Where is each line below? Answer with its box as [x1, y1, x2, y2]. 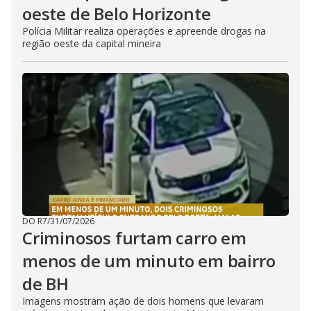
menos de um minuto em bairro [22, 249, 276, 272]
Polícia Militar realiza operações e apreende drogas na [22, 24, 266, 37]
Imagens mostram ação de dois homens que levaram [22, 294, 264, 308]
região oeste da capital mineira [22, 37, 161, 50]
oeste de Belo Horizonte [22, 2, 211, 25]
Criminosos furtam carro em [22, 226, 246, 249]
